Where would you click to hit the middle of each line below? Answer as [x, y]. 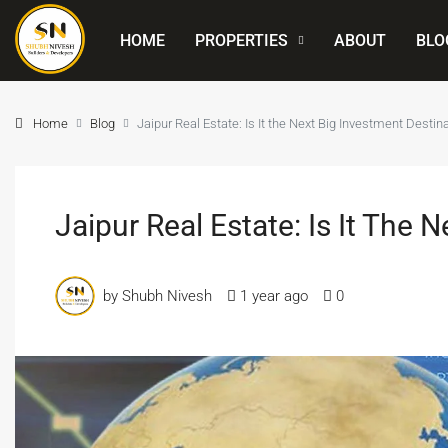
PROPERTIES [241, 40]
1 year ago [274, 295]
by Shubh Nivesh [157, 295]
